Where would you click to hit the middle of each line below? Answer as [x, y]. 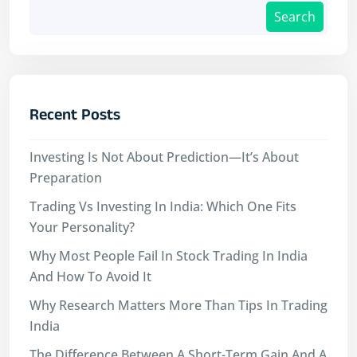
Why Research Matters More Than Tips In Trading [178, 306]
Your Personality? [82, 228]
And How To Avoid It [90, 277]
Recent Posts [75, 118]
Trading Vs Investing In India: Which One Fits [163, 207]
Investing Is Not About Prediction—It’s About [164, 157]
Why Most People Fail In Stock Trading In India [169, 256]
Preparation [66, 178]
